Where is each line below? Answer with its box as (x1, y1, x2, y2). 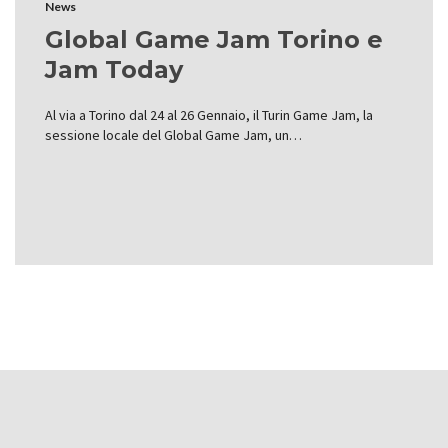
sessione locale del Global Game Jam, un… (45, 125, 302, 144)
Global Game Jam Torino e (45, 24, 383, 54)
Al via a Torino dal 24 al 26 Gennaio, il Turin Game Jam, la (45, 105, 373, 124)
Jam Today (45, 54, 183, 84)
